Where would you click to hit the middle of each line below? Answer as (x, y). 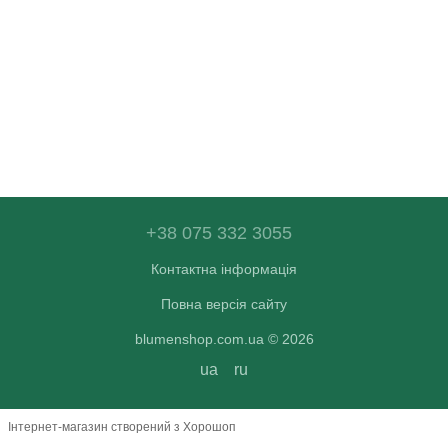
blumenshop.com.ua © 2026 (224, 338)
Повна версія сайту (224, 303)
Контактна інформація (224, 268)
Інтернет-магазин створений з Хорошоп (122, 427)
